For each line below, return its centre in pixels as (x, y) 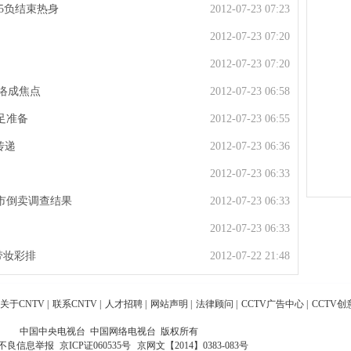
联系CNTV (75, 304)
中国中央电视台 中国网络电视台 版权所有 (109, 331)
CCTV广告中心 (273, 304)
